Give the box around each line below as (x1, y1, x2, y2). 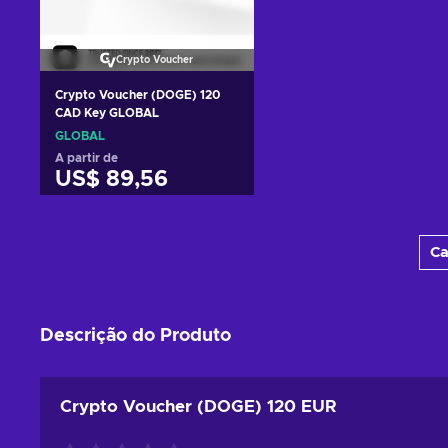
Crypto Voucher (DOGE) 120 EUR (60, 397, 337, 415)
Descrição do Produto (40, 326, 231, 345)
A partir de (55, 151, 118, 164)
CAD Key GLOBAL (55, 106, 159, 119)
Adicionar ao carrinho (67, 215, 227, 231)
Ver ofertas (105, 250, 189, 266)
